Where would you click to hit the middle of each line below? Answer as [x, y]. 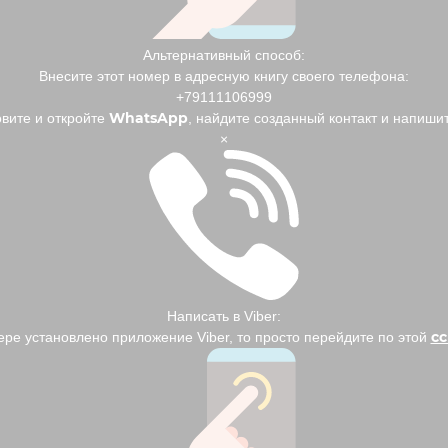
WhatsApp [148, 118]
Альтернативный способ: [224, 55]
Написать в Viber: [224, 316]
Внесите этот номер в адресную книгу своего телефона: [224, 76]
